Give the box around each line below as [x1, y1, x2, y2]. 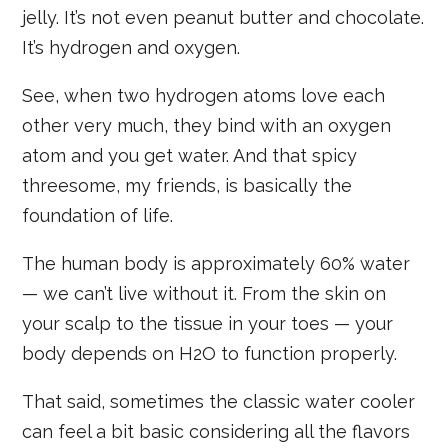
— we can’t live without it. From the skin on [22, 283, 387, 305]
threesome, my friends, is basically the [22, 175, 353, 197]
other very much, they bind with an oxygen [22, 115, 392, 137]
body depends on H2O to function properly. [22, 343, 398, 365]
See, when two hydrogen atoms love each [22, 85, 386, 107]
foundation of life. [22, 205, 174, 227]
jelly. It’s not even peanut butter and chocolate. [22, 7, 425, 29]
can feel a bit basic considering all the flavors [22, 421, 411, 443]
